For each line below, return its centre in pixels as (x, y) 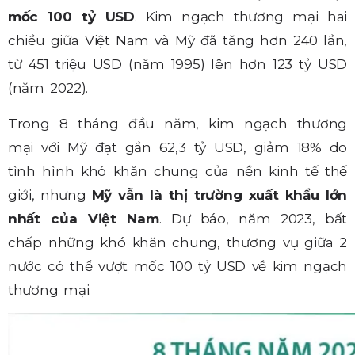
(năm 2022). (48, 88)
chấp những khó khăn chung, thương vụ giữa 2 (177, 242)
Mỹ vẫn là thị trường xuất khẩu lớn (219, 195)
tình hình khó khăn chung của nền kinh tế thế (177, 171)
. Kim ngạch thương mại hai (241, 17)
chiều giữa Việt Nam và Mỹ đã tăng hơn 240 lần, (177, 41)
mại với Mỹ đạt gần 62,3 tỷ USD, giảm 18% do (177, 147)
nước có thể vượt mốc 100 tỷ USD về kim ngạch (177, 266)
